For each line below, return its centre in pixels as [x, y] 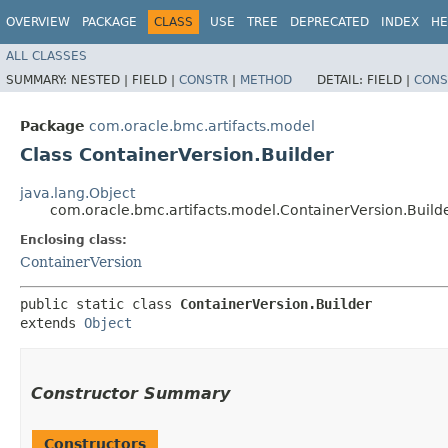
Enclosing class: [73, 239]
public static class [100, 303]
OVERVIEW [38, 22]
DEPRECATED [329, 22]
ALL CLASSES [46, 55]
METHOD [266, 79]
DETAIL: [342, 79]
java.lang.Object [77, 192]
